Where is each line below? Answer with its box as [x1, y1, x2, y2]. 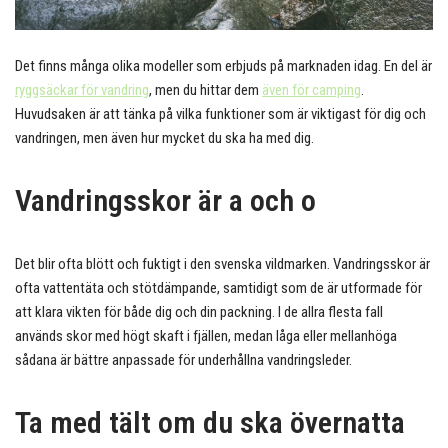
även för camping [262, 81, 361, 100]
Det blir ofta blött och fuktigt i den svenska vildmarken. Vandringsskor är [15, 255, 430, 274]
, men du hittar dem [149, 81, 262, 100]
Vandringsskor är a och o [15, 183, 316, 219]
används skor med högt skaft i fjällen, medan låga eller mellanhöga [15, 327, 397, 346]
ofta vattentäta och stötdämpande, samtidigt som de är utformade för [15, 279, 422, 298]
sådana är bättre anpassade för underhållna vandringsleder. [15, 351, 352, 370]
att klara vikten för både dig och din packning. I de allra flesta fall [15, 303, 383, 322]
